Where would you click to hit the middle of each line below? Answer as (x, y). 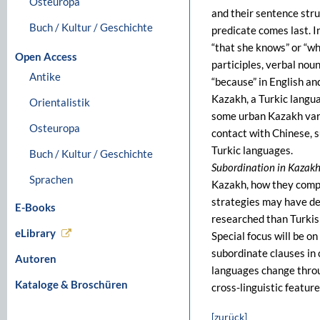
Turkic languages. (252, 150)
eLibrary (35, 233)
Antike (45, 76)
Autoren (36, 259)
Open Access (46, 56)
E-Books (35, 207)
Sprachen (51, 179)
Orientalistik (60, 102)
